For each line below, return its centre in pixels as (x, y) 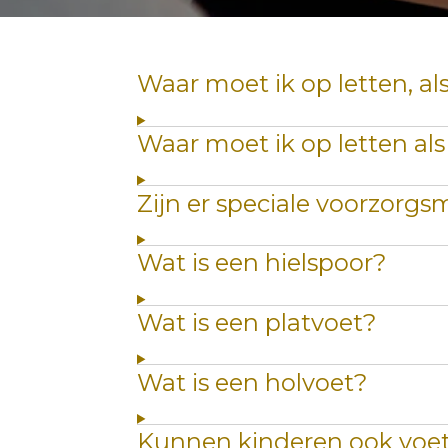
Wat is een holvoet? (252, 382)
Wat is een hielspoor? (262, 263)
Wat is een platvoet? (257, 322)
